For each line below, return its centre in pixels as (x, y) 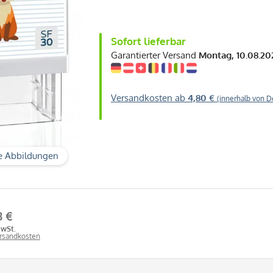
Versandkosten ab (149, 98)
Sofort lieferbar (148, 41)
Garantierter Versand (155, 55)
